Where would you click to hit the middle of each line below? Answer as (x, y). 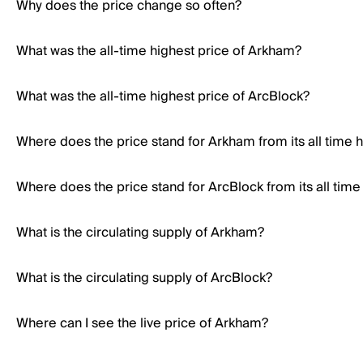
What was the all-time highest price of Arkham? (159, 51)
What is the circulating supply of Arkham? (140, 233)
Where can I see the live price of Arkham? (142, 323)
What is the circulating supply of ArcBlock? (144, 278)
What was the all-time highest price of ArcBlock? (163, 96)
